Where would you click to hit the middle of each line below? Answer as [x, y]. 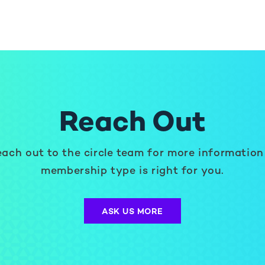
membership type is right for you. [132, 171]
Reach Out [132, 124]
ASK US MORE [132, 212]
